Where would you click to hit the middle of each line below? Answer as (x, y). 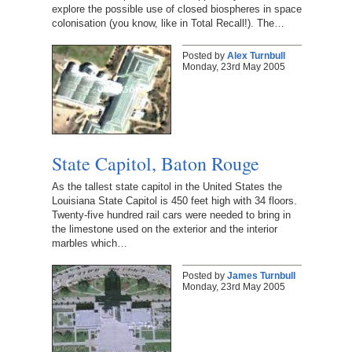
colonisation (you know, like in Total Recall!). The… (168, 23)
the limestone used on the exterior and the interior (164, 229)
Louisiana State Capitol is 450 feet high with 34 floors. (174, 200)
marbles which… (89, 243)
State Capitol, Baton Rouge (155, 163)
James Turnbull (261, 275)
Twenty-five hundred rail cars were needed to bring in (171, 214)
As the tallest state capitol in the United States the (167, 186)
